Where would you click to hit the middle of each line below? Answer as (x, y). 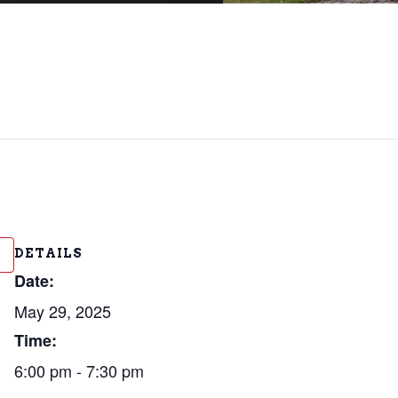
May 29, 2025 (63, 311)
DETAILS (48, 253)
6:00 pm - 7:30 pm (79, 370)
